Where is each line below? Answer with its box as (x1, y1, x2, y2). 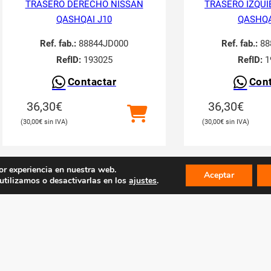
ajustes (129, 175, 157, 186)
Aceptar (203, 169, 234, 181)
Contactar (67, 76, 116, 88)
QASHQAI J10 (56, 14, 112, 25)
